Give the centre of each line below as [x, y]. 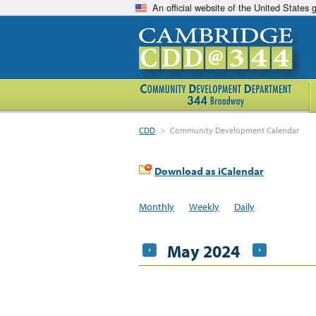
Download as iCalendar [209, 171]
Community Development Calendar [235, 130]
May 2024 [203, 251]
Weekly [204, 206]
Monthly [157, 206]
